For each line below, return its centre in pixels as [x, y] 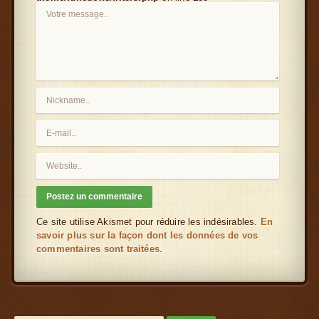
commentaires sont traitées [98, 249]
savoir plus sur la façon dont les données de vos [147, 235]
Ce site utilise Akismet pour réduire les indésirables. [148, 222]
